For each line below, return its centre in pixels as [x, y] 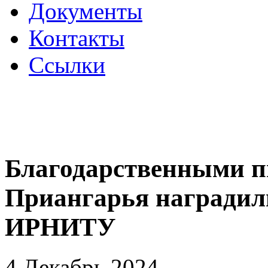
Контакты [77, 38]
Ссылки [67, 65]
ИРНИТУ [60, 227]
